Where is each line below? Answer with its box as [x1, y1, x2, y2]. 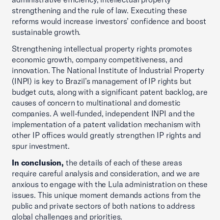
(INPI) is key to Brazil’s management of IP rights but [12, 76, 192, 86]
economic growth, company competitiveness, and [12, 55, 183, 64]
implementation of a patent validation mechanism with [12, 119, 200, 129]
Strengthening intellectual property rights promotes [12, 44, 192, 54]
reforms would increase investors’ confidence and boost [12, 16, 206, 26]
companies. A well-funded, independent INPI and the [12, 109, 195, 118]
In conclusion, [12, 158, 64, 167]
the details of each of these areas [63, 158, 182, 167]
